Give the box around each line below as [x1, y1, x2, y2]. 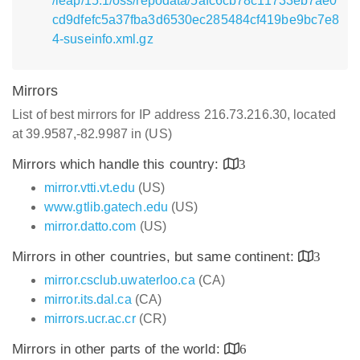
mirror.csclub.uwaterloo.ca [44, 273, 195, 287]
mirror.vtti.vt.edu [44, 181, 135, 194]
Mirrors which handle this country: [12, 157, 223, 172]
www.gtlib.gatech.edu [44, 200, 168, 214]
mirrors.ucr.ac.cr [44, 312, 136, 325]
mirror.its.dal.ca [44, 292, 132, 306]
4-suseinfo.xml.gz [52, 32, 153, 46]
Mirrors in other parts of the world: [12, 342, 224, 357]
